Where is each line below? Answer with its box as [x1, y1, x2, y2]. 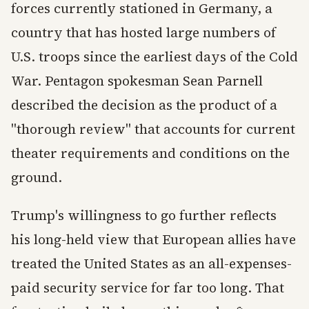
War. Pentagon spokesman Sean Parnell [11, 72, 263, 90]
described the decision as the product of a [11, 96, 277, 114]
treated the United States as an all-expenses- [11, 255, 292, 272]
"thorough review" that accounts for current [11, 120, 295, 138]
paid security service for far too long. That [11, 279, 284, 297]
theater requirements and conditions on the [11, 144, 290, 162]
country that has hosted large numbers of [11, 23, 276, 41]
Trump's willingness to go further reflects [11, 206, 277, 224]
